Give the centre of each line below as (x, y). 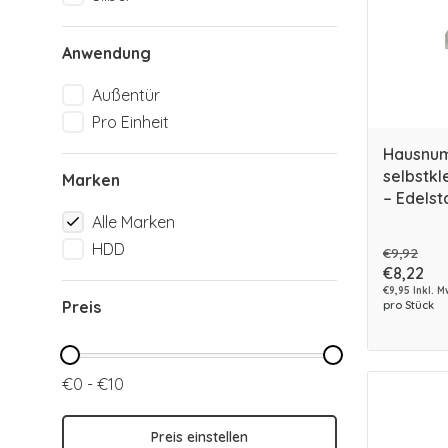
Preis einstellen (199, 437)
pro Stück (408, 304)
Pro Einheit (130, 122)
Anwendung (106, 53)
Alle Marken (133, 222)
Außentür (126, 95)
